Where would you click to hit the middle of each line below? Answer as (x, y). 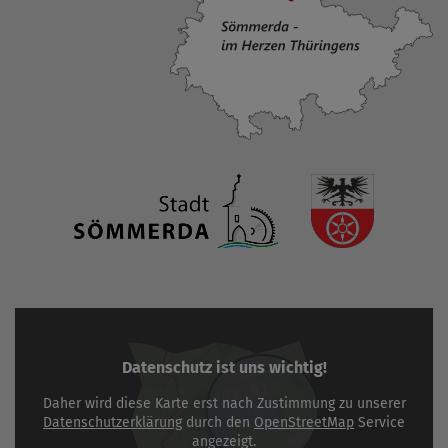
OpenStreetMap (304, 423)
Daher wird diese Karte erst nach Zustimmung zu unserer (224, 404)
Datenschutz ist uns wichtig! (224, 368)
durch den (218, 423)
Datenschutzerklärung (112, 423)
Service (379, 423)
